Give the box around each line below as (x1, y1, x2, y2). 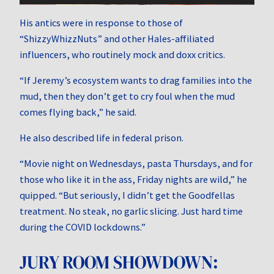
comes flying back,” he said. (20, 105, 136, 118)
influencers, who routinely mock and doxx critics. (20, 48, 225, 61)
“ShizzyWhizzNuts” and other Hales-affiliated (20, 32, 214, 45)
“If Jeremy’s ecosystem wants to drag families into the (20, 73, 252, 86)
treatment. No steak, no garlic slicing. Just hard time (20, 205, 243, 218)
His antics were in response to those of (20, 16, 183, 29)
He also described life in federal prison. (20, 131, 183, 144)
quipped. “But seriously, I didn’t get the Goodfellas (20, 189, 235, 202)
